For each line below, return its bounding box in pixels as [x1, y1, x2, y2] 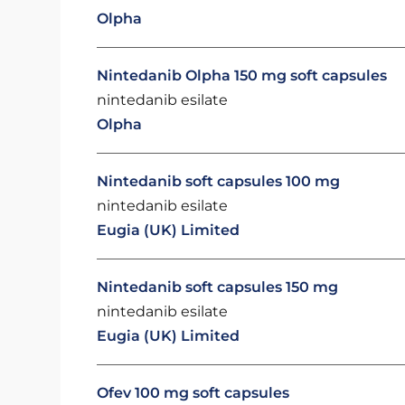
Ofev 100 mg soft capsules [97, 384, 290, 401]
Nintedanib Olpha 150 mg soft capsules [97, 67, 388, 84]
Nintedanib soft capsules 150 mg [97, 278, 339, 296]
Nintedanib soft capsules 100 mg [97, 173, 341, 190]
